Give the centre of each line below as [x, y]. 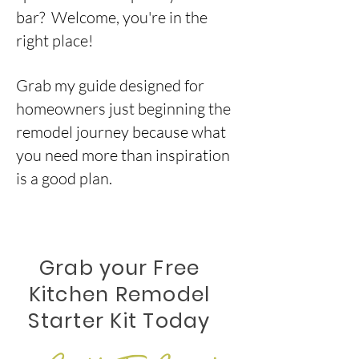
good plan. [77, 178]
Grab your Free [119, 268]
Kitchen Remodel [119, 294]
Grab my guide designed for [110, 85]
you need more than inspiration [123, 155]
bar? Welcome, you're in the [112, 17]
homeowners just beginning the [123, 109]
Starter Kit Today [119, 321]
